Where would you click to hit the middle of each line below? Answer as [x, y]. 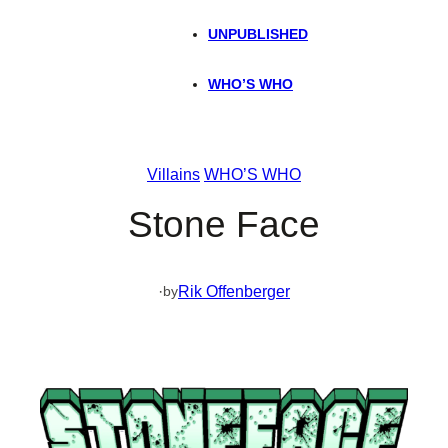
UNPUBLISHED [258, 34]
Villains [173, 174]
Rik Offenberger [234, 291]
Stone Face [224, 224]
